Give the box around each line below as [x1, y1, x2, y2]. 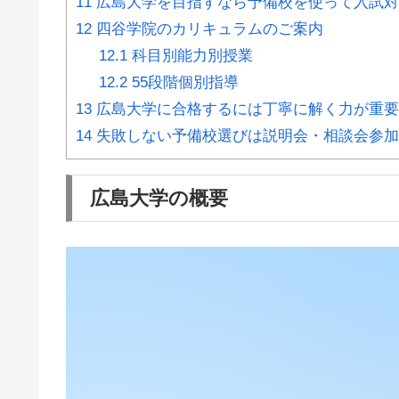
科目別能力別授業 [126, 46, 253, 64]
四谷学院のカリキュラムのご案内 [92, 20, 323, 37]
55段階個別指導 [126, 73, 239, 91]
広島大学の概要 [90, 186, 228, 209]
